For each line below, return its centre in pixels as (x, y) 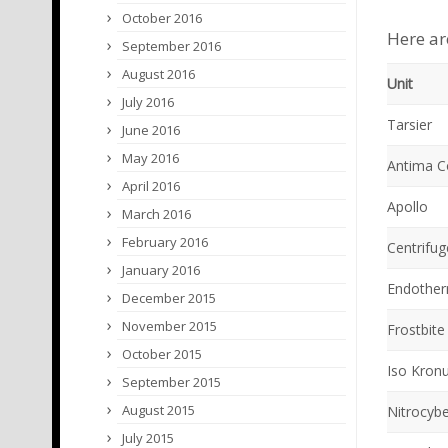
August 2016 (158, 74)
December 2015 (169, 298)
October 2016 (162, 18)
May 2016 (150, 158)
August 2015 (158, 410)
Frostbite (416, 330)
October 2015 (162, 354)
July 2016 (148, 102)
